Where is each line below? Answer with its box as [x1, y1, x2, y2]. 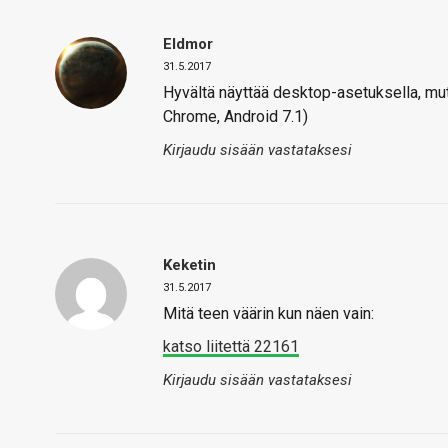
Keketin [163, 256, 216, 274]
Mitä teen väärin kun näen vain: [163, 304, 374, 323]
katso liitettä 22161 [163, 337, 299, 356]
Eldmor [163, 35, 213, 53]
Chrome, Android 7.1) [163, 107, 308, 126]
